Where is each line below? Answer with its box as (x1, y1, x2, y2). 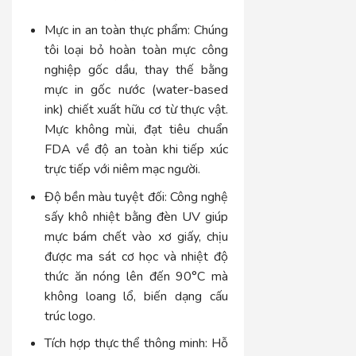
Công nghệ (166, 188, 229, 206)
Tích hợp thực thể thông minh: (44, 335, 208, 353)
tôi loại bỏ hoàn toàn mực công (44, 41, 229, 59)
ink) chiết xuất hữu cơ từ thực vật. (44, 101, 229, 118)
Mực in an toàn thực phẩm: (44, 21, 191, 39)
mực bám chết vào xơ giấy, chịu (44, 227, 229, 246)
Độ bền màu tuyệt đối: (44, 188, 167, 206)
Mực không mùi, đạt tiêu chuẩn (44, 121, 229, 138)
